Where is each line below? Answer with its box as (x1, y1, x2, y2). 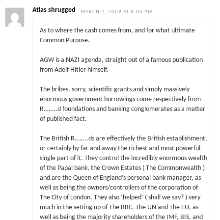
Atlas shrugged (32, 7, 76, 14)
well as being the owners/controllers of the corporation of (39, 185, 198, 192)
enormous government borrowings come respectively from (39, 96, 201, 103)
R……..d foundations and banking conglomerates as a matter (39, 106, 205, 113)
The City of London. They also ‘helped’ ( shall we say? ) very (39, 194, 200, 201)
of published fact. (39, 116, 87, 123)
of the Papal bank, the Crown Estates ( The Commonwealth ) (39, 165, 205, 172)
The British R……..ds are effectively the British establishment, (39, 136, 207, 142)
